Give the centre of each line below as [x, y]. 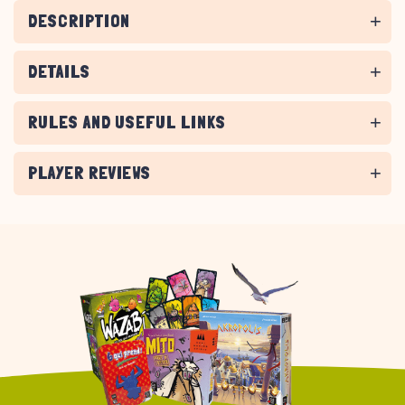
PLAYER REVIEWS [90, 173]
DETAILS [59, 72]
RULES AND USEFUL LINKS [127, 122]
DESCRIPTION [79, 21]
